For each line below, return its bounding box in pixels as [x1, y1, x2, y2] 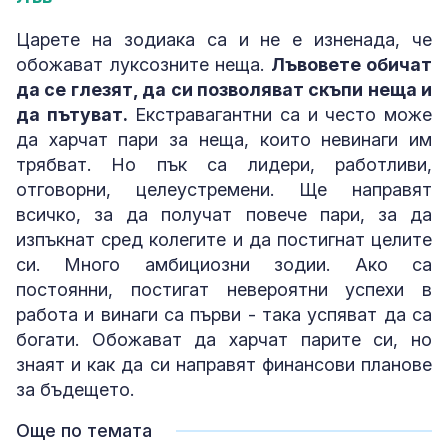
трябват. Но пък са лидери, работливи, [16, 154, 432, 176]
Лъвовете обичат [270, 54, 432, 76]
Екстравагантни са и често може [127, 104, 433, 126]
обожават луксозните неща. [16, 54, 271, 76]
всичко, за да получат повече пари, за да [16, 204, 432, 226]
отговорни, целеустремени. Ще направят [16, 179, 432, 201]
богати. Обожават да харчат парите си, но [16, 329, 432, 351]
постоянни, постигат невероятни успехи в [16, 279, 432, 301]
